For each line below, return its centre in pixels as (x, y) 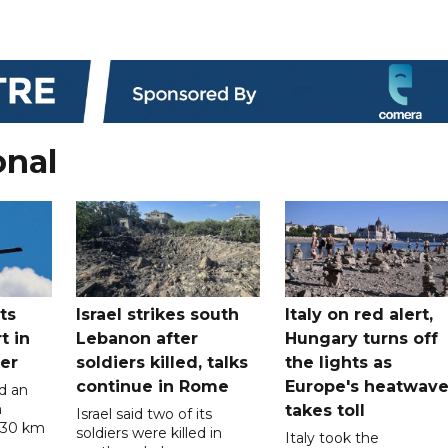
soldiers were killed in (149, 432)
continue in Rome (153, 386)
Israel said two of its (144, 413)
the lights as (338, 362)
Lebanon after (137, 338)
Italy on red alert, (358, 314)
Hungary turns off (361, 338)
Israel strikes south (158, 314)
